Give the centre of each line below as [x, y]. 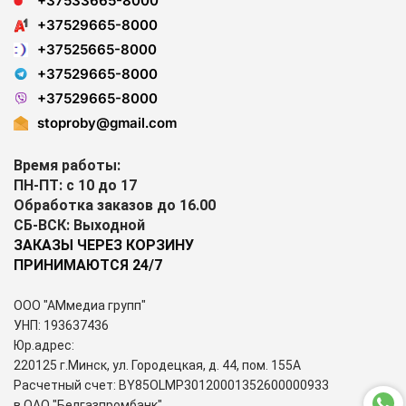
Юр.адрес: [45, 345]
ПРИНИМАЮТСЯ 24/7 [88, 265]
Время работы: [69, 165]
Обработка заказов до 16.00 [115, 205]
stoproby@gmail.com [107, 122]
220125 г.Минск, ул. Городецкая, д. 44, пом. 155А [157, 365]
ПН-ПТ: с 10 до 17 [77, 185]
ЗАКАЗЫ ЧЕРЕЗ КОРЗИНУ [104, 245]
